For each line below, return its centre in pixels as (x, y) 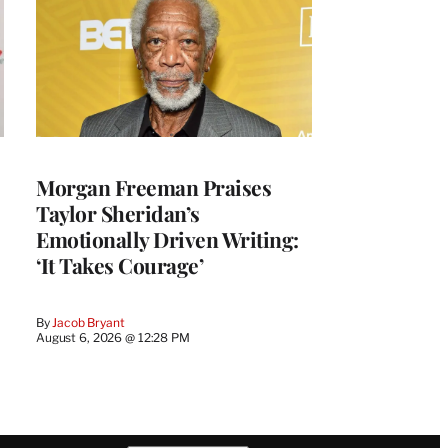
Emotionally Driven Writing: (167, 238)
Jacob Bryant (88, 322)
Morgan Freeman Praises (153, 186)
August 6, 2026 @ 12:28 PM (113, 337)
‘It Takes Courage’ (119, 264)
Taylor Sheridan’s (118, 212)
